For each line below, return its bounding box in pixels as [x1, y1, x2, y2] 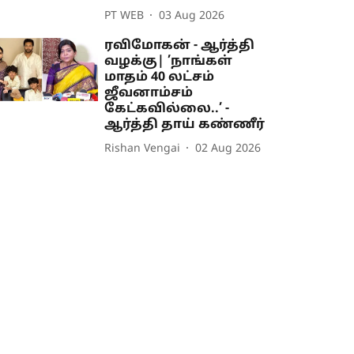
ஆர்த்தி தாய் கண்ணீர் [104, 117, 265, 134]
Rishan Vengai [104, 141, 181, 156]
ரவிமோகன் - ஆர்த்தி [104, 38, 255, 55]
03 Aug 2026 [159, 9, 225, 23]
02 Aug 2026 [195, 141, 262, 156]
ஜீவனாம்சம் [104, 85, 194, 102]
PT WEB [104, 9, 145, 23]
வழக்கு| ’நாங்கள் [104, 54, 233, 70]
